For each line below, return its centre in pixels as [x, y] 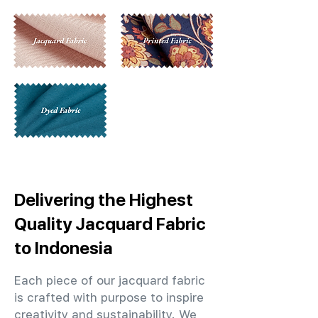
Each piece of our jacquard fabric [110, 280]
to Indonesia [64, 248]
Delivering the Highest [104, 199]
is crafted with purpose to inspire [109, 297]
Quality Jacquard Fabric [110, 224]
